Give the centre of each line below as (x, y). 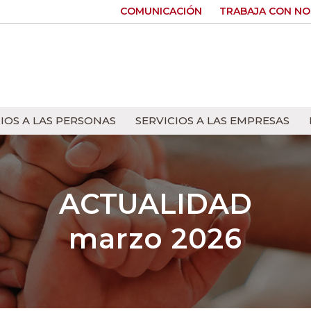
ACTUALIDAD (155, 204)
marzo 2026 (155, 238)
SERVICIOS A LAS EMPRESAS (212, 120)
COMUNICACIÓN (161, 11)
